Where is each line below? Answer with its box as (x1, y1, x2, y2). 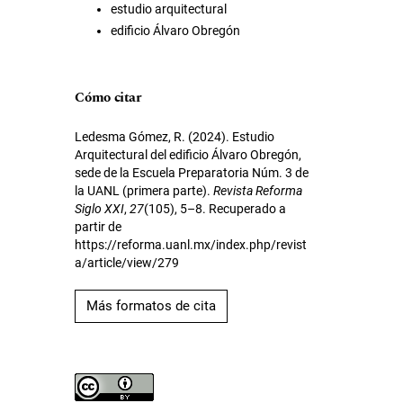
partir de (75, 219, 122, 234)
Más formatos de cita (86, 297, 217, 314)
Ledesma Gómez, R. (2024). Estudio (75, 129, 275, 144)
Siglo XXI (75, 201, 125, 216)
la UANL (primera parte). (75, 183, 214, 198)
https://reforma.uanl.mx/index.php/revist (75, 237, 308, 252)
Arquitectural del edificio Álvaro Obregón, (75, 147, 302, 162)
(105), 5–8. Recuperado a (144, 201, 287, 216)
